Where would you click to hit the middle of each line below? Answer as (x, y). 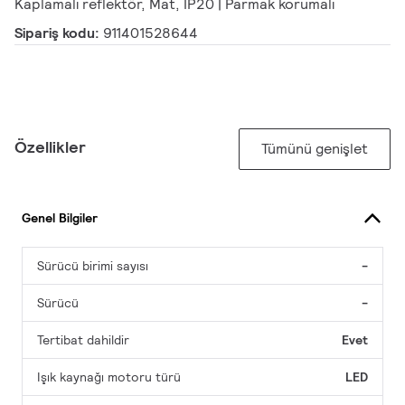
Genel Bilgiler (60, 217)
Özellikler (50, 147)
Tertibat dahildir (83, 340)
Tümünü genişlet (315, 149)
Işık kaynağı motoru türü (109, 377)
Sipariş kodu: (59, 33)
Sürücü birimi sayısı (93, 266)
